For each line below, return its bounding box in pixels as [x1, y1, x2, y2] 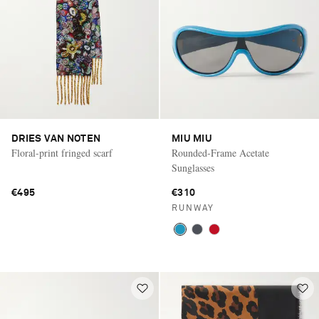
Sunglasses [172, 160, 214, 174]
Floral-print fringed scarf [11, 145, 113, 159]
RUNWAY [172, 204, 214, 213]
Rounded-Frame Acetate [172, 145, 269, 159]
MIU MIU [172, 133, 212, 144]
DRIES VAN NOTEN [11, 133, 101, 144]
